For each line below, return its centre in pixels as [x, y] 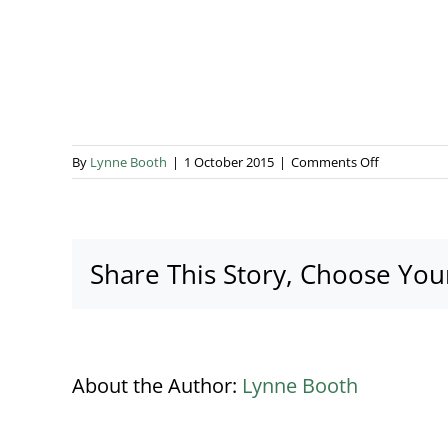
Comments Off [335, 162]
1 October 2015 [229, 162]
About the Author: [157, 386]
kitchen [400, 205]
